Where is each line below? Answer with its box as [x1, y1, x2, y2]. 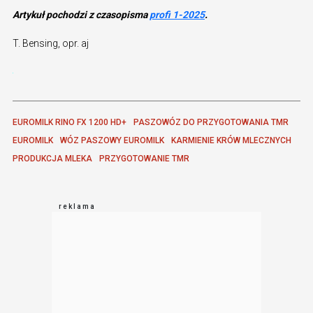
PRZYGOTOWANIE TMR [99, 154, 189, 164]
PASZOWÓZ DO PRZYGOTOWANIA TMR [133, 117, 289, 128]
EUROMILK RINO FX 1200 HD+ [13, 117, 126, 128]
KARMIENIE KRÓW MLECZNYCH [171, 136, 291, 146]
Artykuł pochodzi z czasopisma [13, 9, 150, 21]
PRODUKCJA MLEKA [13, 154, 92, 164]
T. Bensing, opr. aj [13, 38, 89, 50]
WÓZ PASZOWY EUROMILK [60, 136, 164, 146]
